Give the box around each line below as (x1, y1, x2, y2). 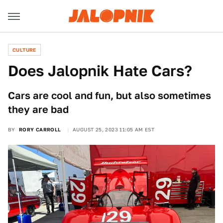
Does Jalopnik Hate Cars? (8, 62, 192, 80)
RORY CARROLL (18, 126, 61, 132)
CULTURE (12, 47, 36, 53)
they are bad (8, 104, 69, 115)
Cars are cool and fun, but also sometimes (8, 90, 211, 102)
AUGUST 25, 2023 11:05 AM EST (73, 126, 155, 132)
